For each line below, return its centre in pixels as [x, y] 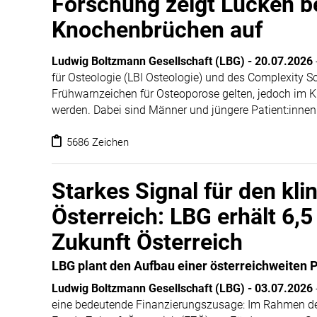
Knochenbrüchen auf [157, 30]
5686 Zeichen [96, 142]
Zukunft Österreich [147, 242]
